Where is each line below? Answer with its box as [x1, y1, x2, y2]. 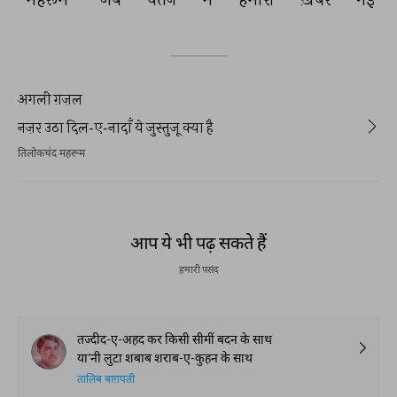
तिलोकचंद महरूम [18, 147, 85, 161]
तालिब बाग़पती [77, 373, 135, 387]
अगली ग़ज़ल [18, 90, 82, 107]
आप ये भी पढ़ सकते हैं [130, 231, 267, 253]
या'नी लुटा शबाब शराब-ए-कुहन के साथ [77, 350, 253, 365]
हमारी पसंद [178, 263, 219, 275]
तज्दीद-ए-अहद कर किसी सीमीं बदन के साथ [77, 331, 272, 346]
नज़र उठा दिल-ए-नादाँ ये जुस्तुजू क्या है [18, 119, 214, 136]
